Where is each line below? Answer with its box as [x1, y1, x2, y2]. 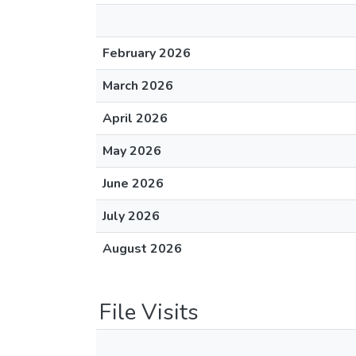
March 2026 [103, 77, 173, 95]
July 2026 [103, 207, 160, 225]
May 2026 [103, 142, 161, 160]
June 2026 [103, 175, 164, 192]
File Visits [99, 297, 199, 327]
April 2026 [103, 110, 168, 127]
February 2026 [103, 44, 191, 62]
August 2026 [103, 240, 182, 257]
